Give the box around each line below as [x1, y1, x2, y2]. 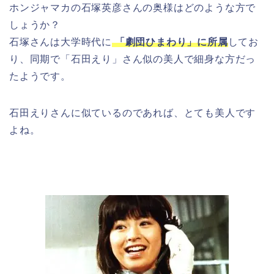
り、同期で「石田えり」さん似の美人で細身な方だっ [9, 53, 256, 64]
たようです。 [9, 70, 71, 81]
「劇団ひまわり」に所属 [112, 36, 228, 47]
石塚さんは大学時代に [9, 36, 112, 47]
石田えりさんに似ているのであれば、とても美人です [9, 107, 256, 118]
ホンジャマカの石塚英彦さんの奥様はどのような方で [9, 2, 256, 13]
